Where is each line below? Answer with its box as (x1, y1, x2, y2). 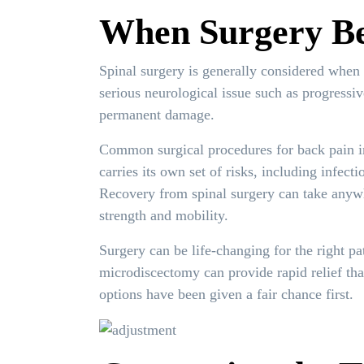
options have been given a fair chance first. (99, 285, 353, 302)
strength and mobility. (99, 206, 228, 223)
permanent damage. (99, 106, 214, 123)
